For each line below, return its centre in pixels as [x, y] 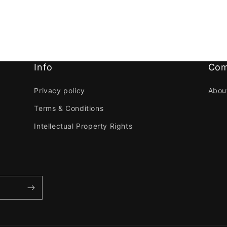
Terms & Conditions [69, 108]
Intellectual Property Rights [83, 126]
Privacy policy [60, 90]
